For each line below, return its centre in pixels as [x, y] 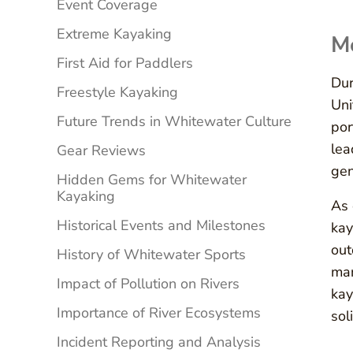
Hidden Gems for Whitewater [152, 180]
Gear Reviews [101, 151]
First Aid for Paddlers [125, 63]
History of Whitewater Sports [151, 255]
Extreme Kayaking [114, 34]
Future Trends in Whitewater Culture [174, 122]
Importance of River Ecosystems [159, 313]
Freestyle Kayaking [117, 93]
